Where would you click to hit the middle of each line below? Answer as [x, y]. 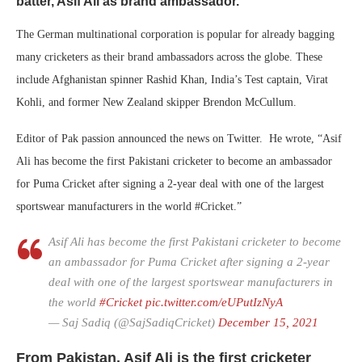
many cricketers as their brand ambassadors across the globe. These [169, 57]
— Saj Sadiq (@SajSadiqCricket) [133, 322]
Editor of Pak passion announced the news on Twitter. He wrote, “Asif [179, 139]
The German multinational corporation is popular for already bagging [175, 34]
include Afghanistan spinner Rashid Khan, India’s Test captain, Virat [172, 80]
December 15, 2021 [268, 322]
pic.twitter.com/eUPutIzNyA [214, 302]
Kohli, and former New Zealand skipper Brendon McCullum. [156, 102]
